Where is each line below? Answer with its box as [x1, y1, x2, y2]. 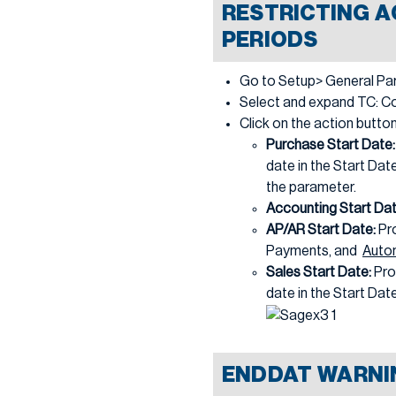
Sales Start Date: [266, 264, 374, 279]
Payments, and [266, 243, 362, 258]
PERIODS [222, 28, 318, 50]
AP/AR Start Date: [266, 222, 378, 237]
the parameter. [266, 179, 356, 194]
